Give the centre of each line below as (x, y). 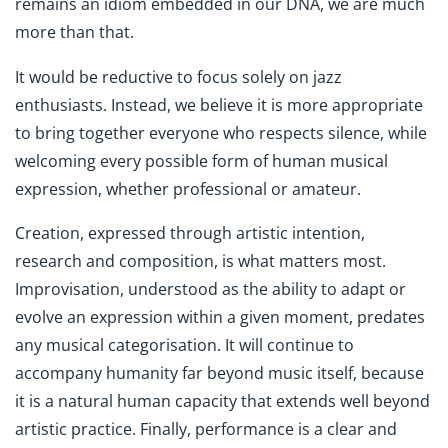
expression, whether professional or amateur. (188, 188)
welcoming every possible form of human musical (201, 160)
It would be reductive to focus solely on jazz (178, 76)
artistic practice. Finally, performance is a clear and (206, 429)
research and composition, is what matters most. (200, 261)
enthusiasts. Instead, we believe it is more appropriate (219, 104)
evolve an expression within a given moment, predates (220, 317)
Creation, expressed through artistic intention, (190, 233)
